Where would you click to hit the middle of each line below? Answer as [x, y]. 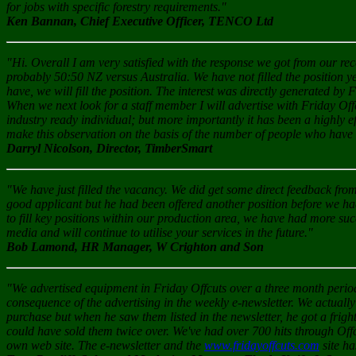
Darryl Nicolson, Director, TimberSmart [109, 149]
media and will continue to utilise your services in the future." [160, 233]
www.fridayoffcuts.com [262, 346]
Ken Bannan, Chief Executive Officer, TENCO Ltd [140, 21]
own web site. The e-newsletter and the [105, 346]
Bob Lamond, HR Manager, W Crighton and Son [135, 247]
